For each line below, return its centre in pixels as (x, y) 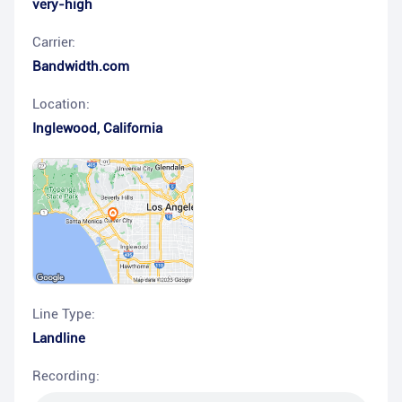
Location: (61, 104)
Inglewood (65, 128)
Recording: (66, 376)
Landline (59, 339)
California (133, 128)
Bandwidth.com (81, 66)
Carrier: (54, 42)
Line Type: (64, 315)
